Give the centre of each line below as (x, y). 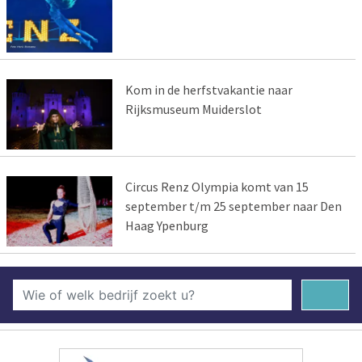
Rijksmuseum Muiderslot (193, 109)
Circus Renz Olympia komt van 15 (217, 187)
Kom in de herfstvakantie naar (208, 90)
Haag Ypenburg (166, 226)
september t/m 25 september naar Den (233, 206)
